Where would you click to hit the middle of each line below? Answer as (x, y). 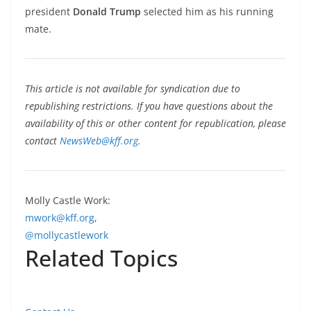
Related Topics (101, 258)
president (49, 11)
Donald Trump (107, 11)
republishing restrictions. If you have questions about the (149, 106)
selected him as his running (207, 11)
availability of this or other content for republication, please (155, 123)
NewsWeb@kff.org (99, 141)
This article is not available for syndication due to (133, 89)
